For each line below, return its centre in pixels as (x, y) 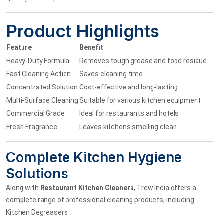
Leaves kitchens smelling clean (128, 126)
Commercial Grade (35, 113)
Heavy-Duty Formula (38, 60)
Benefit (91, 47)
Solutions (37, 173)
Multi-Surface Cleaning (42, 100)
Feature (19, 47)
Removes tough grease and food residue (143, 60)
